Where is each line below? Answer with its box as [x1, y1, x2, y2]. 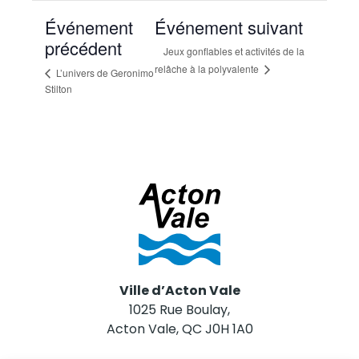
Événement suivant [154, 14, 303, 39]
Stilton [45, 82, 72, 96]
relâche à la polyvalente [154, 62, 261, 76]
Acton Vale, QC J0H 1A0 [106, 320, 253, 338]
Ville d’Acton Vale [119, 281, 240, 300]
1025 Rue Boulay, [129, 301, 230, 319]
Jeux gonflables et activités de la [163, 44, 305, 58]
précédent [45, 35, 122, 60]
